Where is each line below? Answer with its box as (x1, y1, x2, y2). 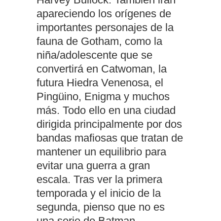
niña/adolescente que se (37, 48, 152, 61)
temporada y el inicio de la (37, 186, 161, 199)
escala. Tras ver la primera (37, 173, 162, 185)
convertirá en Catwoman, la (37, 62, 167, 75)
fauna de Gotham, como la (37, 35, 162, 47)
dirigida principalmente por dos (37, 117, 182, 130)
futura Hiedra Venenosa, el (37, 76, 163, 89)
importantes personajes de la (37, 21, 174, 34)
